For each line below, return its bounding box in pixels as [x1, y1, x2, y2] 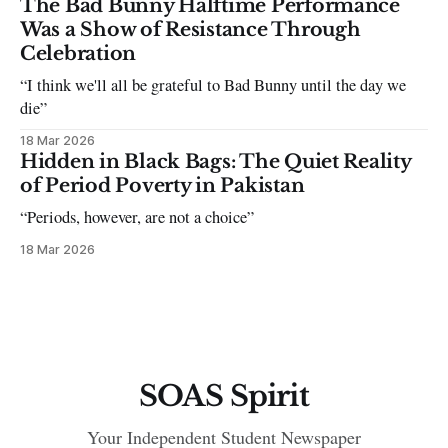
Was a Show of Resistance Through [20, 17, 361, 41]
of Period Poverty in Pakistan [20, 173, 305, 197]
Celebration [20, 41, 137, 65]
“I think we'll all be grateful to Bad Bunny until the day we [20, 73, 407, 96]
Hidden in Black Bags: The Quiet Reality [20, 149, 411, 173]
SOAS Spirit [139, 378, 309, 415]
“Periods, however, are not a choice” [20, 205, 255, 228]
